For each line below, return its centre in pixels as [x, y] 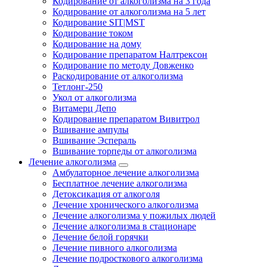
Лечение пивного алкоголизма [115, 248]
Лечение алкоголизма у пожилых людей [134, 215]
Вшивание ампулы [91, 130]
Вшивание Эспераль [94, 140]
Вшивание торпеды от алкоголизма [125, 151]
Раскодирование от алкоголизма [118, 76]
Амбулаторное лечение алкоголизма [126, 173]
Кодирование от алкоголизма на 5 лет [129, 12]
